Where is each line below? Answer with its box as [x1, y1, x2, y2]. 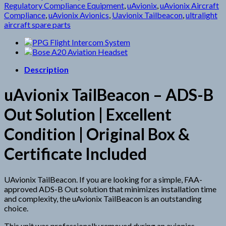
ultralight [186, 10, 217, 20]
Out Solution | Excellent [4, 104, 172, 125]
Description [24, 64, 69, 74]
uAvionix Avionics [48, 10, 109, 20]
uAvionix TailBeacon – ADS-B [4, 85, 213, 105]
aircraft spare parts [4, 19, 71, 29]
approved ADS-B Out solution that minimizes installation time [4, 184, 216, 194]
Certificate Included [4, 144, 147, 164]
